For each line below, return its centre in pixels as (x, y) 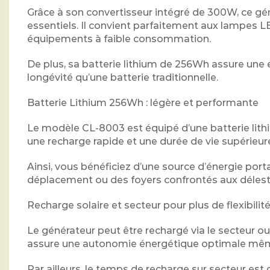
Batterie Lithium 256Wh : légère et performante (143, 102)
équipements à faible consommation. (119, 39)
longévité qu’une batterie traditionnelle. (123, 77)
